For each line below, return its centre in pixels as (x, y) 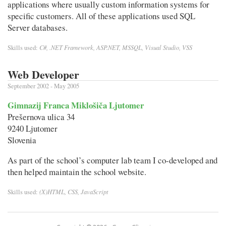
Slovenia (22, 140)
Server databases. (38, 27)
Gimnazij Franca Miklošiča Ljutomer (76, 105)
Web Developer (43, 74)
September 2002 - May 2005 (43, 86)
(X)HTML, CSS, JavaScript (74, 192)
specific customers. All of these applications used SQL (101, 16)
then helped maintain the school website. (77, 172)
